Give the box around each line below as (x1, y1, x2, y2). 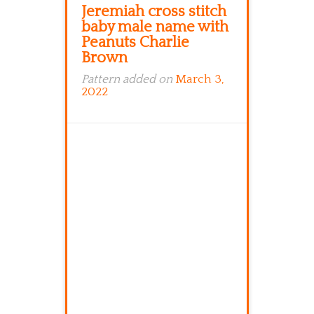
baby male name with (81, 18, 228, 36)
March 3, (175, 73, 224, 86)
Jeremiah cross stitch (81, 3, 226, 20)
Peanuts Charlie (81, 34, 189, 51)
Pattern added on (81, 73, 175, 86)
